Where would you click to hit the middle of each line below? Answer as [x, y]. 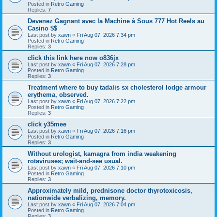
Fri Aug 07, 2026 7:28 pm [106, 64]
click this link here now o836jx [73, 58]
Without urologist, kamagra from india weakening [102, 154]
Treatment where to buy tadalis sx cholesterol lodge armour [117, 87]
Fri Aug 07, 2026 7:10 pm [106, 167]
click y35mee [47, 124]
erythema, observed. [58, 94]
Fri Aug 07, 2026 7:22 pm [106, 101]
